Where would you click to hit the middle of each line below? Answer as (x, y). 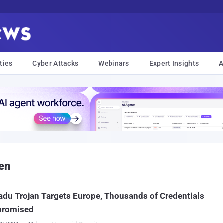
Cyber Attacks (56, 63)
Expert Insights (174, 63)
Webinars (114, 63)
